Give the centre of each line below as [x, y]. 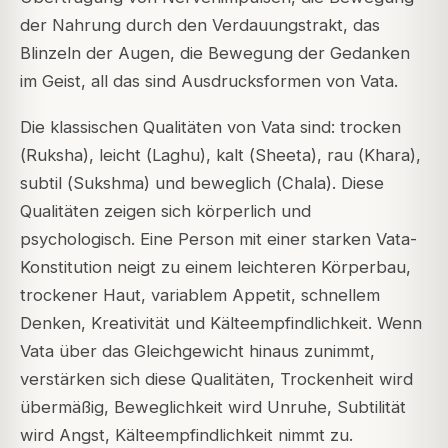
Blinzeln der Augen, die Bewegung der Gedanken [215, 53]
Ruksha [54, 155]
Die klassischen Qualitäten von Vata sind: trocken [210, 127]
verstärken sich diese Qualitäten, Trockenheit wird [216, 379]
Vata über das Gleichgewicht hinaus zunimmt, [197, 351]
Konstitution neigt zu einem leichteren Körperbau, [215, 267]
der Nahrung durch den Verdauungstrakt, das [200, 25]
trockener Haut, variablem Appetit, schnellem [200, 295]
